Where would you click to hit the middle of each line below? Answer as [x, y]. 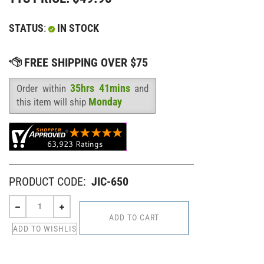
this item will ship [52, 102]
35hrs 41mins [100, 88]
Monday [105, 101]
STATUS [26, 28]
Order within [43, 88]
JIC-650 [110, 181]
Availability [33, 97]
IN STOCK [77, 28]
